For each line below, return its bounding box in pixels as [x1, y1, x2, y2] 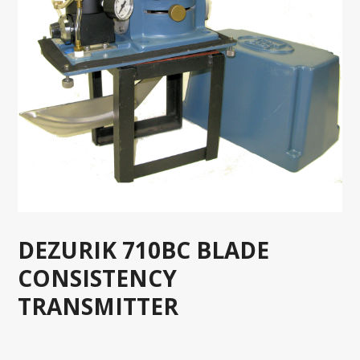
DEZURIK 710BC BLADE [18, 235, 270, 266]
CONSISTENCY [18, 263, 178, 294]
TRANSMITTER [18, 291, 179, 322]
